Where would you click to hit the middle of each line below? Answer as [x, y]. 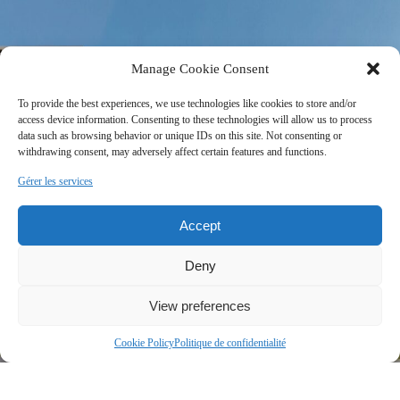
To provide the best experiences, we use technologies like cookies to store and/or [187, 104]
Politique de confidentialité [230, 343]
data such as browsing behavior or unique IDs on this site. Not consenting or [180, 136]
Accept [200, 225]
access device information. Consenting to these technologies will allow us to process [195, 120]
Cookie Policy [144, 343]
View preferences [200, 305]
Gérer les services [55, 181]
